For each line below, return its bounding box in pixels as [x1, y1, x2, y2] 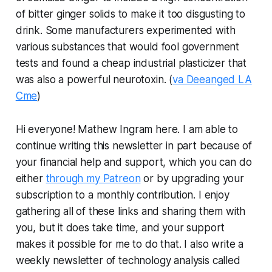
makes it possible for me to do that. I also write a [15, 238, 244, 251]
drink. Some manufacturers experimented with [15, 24, 236, 37]
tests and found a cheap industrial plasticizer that [15, 57, 247, 70]
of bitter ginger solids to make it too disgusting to [15, 8, 245, 21]
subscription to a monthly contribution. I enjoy [15, 189, 229, 202]
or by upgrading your [140, 172, 244, 185]
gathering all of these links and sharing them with [15, 205, 246, 218]
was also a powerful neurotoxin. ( [15, 73, 173, 86]
